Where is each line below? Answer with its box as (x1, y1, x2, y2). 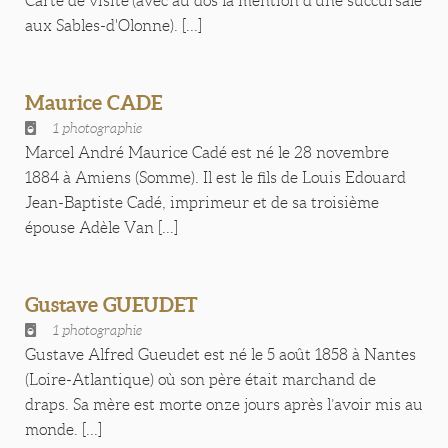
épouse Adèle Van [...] (25, 219, 178, 236)
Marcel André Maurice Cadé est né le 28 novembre (25, 144, 389, 161)
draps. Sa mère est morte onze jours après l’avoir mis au (25, 396, 423, 413)
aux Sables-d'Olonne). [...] (25, 17, 202, 34)
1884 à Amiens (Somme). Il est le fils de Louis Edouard (25, 169, 406, 186)
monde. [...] (25, 421, 102, 438)
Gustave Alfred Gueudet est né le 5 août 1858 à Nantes (25, 346, 416, 363)
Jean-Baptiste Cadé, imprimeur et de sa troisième (25, 194, 379, 211)
